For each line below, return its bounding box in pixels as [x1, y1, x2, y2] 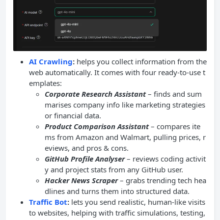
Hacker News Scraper [45, 175, 118, 185]
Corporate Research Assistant [45, 88, 146, 99]
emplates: [29, 78, 62, 88]
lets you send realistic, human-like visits [69, 196, 205, 207]
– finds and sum [146, 88, 202, 99]
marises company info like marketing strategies [45, 99, 205, 110]
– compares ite [151, 121, 200, 131]
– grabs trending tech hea [118, 175, 206, 185]
